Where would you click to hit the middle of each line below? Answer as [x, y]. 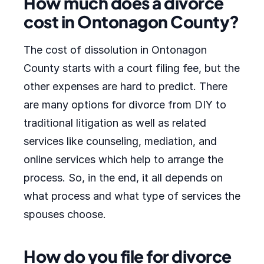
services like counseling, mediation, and [120, 141]
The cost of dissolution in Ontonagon [115, 50]
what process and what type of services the [132, 196]
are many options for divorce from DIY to [125, 105]
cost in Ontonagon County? [131, 22]
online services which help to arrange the [123, 159]
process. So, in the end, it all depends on [123, 178]
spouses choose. [65, 214]
